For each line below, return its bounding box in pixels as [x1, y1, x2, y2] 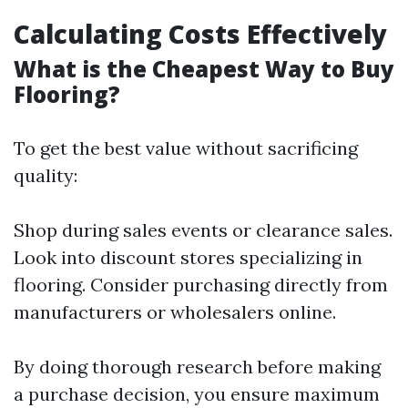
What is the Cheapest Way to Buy [14, 54, 394, 84]
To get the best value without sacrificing [14, 137, 358, 159]
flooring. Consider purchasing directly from [14, 273, 388, 296]
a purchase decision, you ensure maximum [14, 382, 380, 405]
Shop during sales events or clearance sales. [14, 219, 393, 241]
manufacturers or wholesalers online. [14, 301, 336, 323]
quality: [14, 164, 77, 187]
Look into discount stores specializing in [14, 246, 362, 269]
